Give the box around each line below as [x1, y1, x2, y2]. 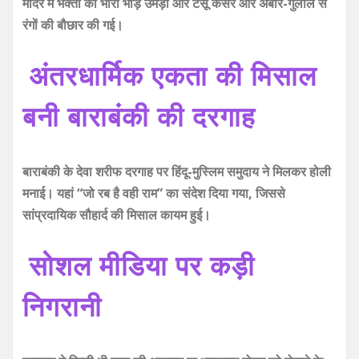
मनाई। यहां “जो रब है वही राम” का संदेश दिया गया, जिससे [22, 184, 285, 202]
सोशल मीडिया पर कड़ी [29, 246, 255, 284]
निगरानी [22, 287, 102, 325]
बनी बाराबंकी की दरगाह [22, 97, 256, 135]
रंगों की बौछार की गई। [22, 15, 123, 34]
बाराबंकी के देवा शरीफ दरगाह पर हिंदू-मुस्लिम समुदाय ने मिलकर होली [22, 162, 331, 180]
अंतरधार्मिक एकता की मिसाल [29, 56, 317, 94]
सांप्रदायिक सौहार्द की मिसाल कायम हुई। [22, 205, 211, 224]
